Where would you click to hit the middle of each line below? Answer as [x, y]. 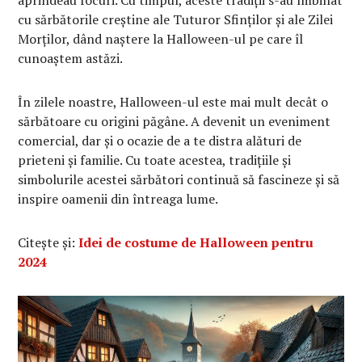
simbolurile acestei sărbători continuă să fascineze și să [179, 180]
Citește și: [48, 243]
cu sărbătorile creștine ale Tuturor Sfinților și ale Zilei [176, 20]
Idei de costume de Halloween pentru [196, 243]
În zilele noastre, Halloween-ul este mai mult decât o [173, 102]
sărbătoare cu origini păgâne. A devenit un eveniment [175, 122]
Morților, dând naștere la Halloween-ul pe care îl [161, 39]
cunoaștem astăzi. [71, 59]
